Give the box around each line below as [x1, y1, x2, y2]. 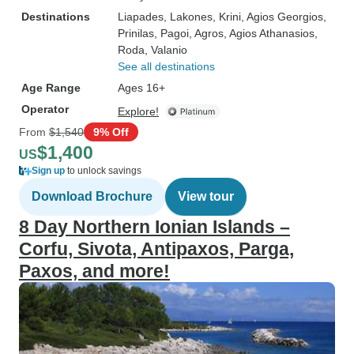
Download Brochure [32, 190, 153, 203]
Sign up [32, 165, 65, 176]
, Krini [213, 10, 241, 23]
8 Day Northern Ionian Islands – [19, 217, 290, 237]
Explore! [118, 105, 159, 118]
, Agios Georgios [241, 10, 323, 23]
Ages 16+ [118, 81, 165, 94]
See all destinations [118, 60, 215, 73]
